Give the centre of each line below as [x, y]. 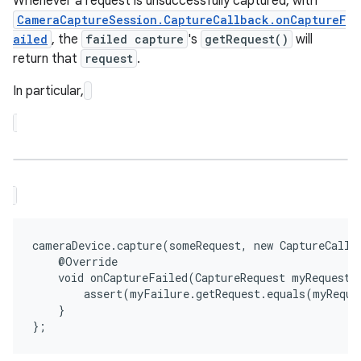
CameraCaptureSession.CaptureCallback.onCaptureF [181, 20]
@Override [75, 261]
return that [47, 59]
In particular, [48, 91]
